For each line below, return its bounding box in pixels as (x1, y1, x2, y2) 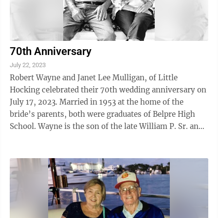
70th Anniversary (10, 45, 91, 57)
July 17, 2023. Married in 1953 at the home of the (10, 97, 59, 107)
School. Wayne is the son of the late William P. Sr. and (10, 122, 203, 131)
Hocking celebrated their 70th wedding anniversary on (10, 85, 42, 94)
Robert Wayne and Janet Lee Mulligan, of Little (10, 73, 178, 82)
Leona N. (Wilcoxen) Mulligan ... (10, 134, 125, 143)
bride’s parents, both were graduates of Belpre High (10, 109, 195, 119)
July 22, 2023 (10, 61, 46, 69)
